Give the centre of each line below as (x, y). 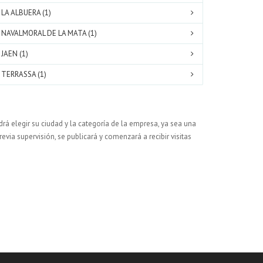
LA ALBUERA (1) (26, 13)
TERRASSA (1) (24, 74)
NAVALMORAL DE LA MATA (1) (49, 33)
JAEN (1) (15, 54)
